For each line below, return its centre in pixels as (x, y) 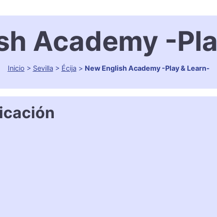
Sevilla (43, 68)
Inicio (16, 68)
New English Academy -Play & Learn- (147, 68)
